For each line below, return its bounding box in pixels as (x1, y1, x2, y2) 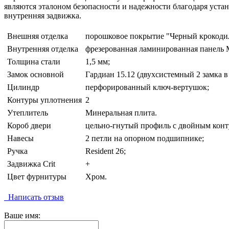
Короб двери (7, 121, 51, 130)
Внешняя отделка (7, 32, 68, 41)
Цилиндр (7, 83, 39, 92)
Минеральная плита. (85, 108, 157, 118)
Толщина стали (7, 57, 60, 66)
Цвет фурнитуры (7, 172, 66, 181)
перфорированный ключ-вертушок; (85, 83, 209, 92)
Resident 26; (85, 147, 126, 156)
